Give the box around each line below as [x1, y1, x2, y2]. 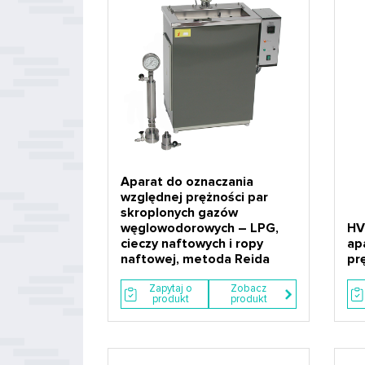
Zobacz [231, 282, 267, 295]
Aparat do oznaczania [121, 174, 253, 190]
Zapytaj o [149, 282, 193, 295]
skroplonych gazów [121, 204, 238, 221]
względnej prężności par [121, 189, 268, 205]
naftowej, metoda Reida [121, 251, 270, 267]
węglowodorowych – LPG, [121, 220, 279, 236]
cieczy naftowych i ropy [121, 235, 263, 252]
